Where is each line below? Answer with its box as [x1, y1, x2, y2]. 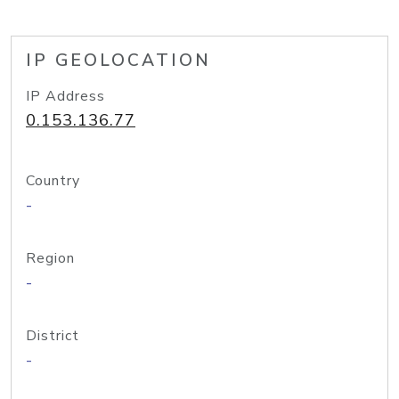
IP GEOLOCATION [26, 49, 211, 72]
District [26, 326, 79, 346]
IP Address [26, 86, 105, 106]
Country [26, 171, 80, 191]
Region [26, 248, 75, 268]
